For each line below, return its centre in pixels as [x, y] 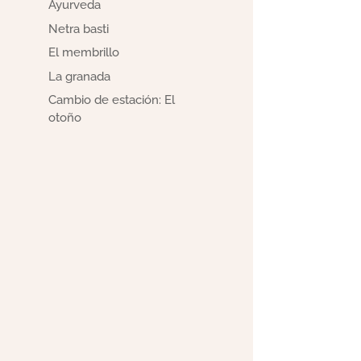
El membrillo [84, 53]
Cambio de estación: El [112, 100]
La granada [80, 76]
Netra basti [79, 29]
